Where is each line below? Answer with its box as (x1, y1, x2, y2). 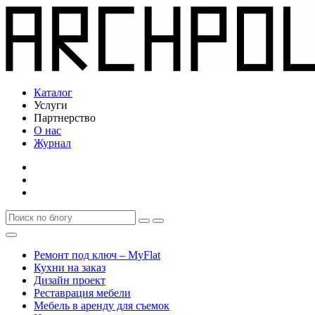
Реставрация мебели (34, 287, 131, 299)
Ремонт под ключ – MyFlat (34, 249, 160, 261)
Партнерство (34, 112, 96, 124)
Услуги (34, 99, 67, 111)
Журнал (34, 137, 71, 149)
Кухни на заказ (34, 262, 105, 274)
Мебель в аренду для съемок (34, 300, 169, 311)
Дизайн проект (34, 274, 105, 286)
